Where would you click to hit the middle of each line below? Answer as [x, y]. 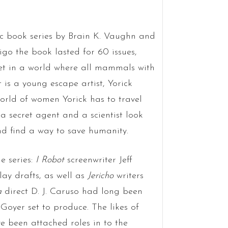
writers [130, 176]
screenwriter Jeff [99, 160]
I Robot [51, 160]
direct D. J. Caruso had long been [73, 191]
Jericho [102, 176]
